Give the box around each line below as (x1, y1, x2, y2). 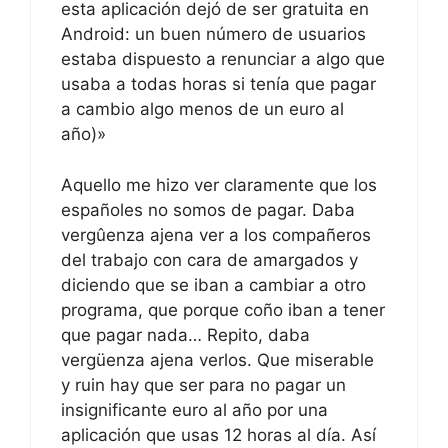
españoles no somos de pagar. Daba (61, 199, 355, 220)
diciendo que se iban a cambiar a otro (61, 274, 366, 295)
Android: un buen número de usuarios (61, 24, 366, 45)
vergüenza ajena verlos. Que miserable (61, 349, 374, 370)
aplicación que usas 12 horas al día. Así (61, 424, 376, 445)
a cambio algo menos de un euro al (61, 99, 344, 120)
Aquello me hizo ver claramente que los (61, 174, 377, 195)
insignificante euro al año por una (61, 399, 328, 420)
